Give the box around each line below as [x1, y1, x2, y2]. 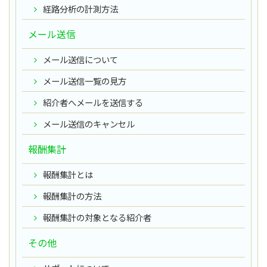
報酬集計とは [43, 167, 93, 181]
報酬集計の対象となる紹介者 [43, 210, 151, 223]
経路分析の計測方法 [43, 2, 118, 15]
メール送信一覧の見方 [43, 74, 126, 87]
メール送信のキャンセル [43, 117, 135, 130]
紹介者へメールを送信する [43, 95, 143, 108]
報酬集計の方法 [43, 189, 101, 202]
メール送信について [43, 52, 118, 66]
